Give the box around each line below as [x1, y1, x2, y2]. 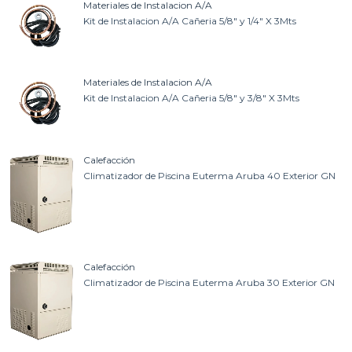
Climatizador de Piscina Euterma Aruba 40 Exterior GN [82, 170, 335, 182]
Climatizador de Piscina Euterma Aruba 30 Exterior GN [82, 277, 335, 289]
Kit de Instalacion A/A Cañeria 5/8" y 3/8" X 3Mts [82, 92, 299, 104]
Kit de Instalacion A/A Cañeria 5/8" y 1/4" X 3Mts [82, 14, 296, 27]
